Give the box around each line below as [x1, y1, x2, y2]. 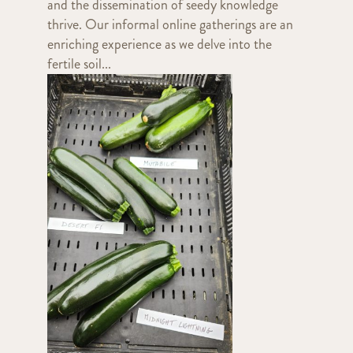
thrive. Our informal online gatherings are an [46, 13, 293, 35]
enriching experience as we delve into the [46, 33, 272, 54]
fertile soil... [46, 53, 111, 74]
